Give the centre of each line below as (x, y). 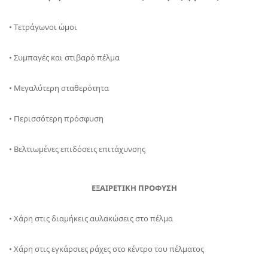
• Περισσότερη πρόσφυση (56, 118)
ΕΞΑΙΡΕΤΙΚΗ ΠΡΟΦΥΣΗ (134, 188)
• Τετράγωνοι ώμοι (43, 27)
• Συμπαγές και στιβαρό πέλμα (64, 57)
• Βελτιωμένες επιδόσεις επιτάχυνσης (77, 149)
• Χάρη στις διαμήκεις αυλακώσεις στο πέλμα (91, 218)
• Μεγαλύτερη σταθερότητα (59, 88)
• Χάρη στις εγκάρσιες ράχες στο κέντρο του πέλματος (106, 249)
